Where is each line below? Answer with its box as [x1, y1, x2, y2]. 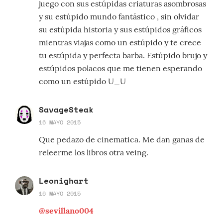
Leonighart [39, 175, 89, 187]
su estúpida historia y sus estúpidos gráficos [39, 24, 202, 35]
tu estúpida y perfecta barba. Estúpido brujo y [39, 50, 207, 61]
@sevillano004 [39, 206, 94, 216]
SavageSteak [39, 104, 94, 116]
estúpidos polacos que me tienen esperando [39, 63, 202, 74]
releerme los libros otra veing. [39, 147, 148, 158]
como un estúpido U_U [39, 76, 126, 87]
